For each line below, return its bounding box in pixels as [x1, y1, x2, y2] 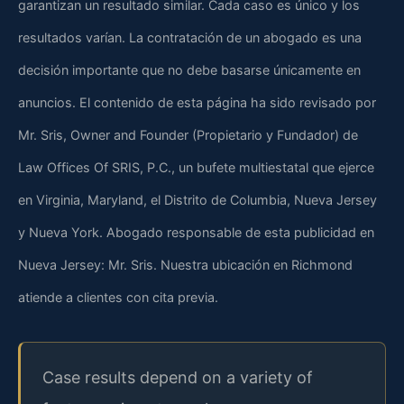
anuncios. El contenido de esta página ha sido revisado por [18, 94, 376, 110]
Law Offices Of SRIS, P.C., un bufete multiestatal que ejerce [18, 159, 374, 175]
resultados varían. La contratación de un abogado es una [18, 29, 362, 45]
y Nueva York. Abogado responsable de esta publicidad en [18, 224, 374, 240]
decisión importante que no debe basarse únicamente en [18, 61, 361, 78]
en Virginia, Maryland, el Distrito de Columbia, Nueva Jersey [18, 191, 377, 207]
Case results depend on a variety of [42, 367, 313, 387]
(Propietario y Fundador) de [188, 126, 358, 142]
